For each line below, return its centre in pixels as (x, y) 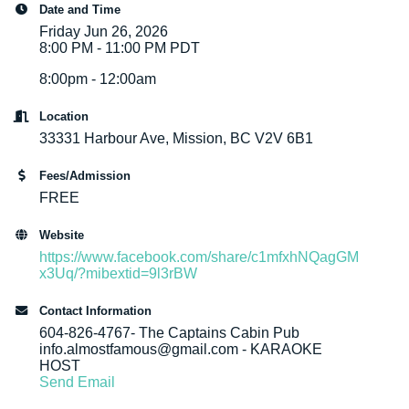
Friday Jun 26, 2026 (104, 31)
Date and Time (80, 9)
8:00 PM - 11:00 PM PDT (120, 47)
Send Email (78, 382)
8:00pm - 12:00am (98, 79)
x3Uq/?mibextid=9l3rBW (119, 273)
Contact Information (96, 310)
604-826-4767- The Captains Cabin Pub (170, 332)
